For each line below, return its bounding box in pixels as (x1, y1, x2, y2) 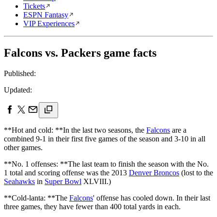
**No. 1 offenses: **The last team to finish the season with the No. (4, 159, 209, 168)
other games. (4, 143, 45, 152)
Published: (4, 69, 36, 77)
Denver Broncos (129, 168, 179, 177)
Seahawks (4, 177, 35, 186)
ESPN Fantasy (23, 11, 68, 19)
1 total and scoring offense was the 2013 (4, 168, 129, 177)
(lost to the (179, 168, 213, 177)
